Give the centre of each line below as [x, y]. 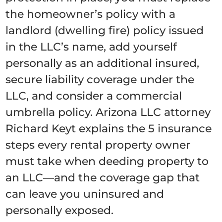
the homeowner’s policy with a [91, 14]
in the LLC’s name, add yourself [91, 47]
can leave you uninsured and [85, 194]
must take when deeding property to [107, 161]
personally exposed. [60, 210]
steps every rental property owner [98, 145]
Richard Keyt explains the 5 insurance [109, 129]
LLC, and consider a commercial [94, 96]
